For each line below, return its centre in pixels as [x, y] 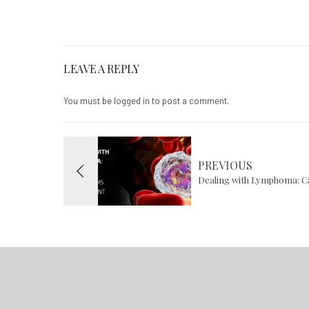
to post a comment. [189, 100]
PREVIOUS [225, 165]
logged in [132, 100]
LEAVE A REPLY [101, 68]
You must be [89, 100]
